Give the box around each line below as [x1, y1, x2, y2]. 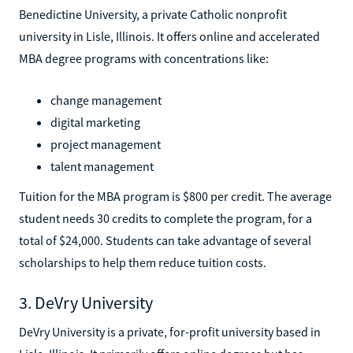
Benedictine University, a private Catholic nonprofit [19, 6, 287, 22]
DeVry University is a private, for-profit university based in [19, 323, 321, 340]
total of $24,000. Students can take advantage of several [19, 232, 311, 248]
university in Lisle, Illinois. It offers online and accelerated [19, 28, 320, 44]
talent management [50, 158, 154, 174]
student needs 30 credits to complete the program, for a [19, 210, 312, 226]
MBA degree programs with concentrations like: [19, 50, 269, 66]
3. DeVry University [19, 291, 153, 314]
